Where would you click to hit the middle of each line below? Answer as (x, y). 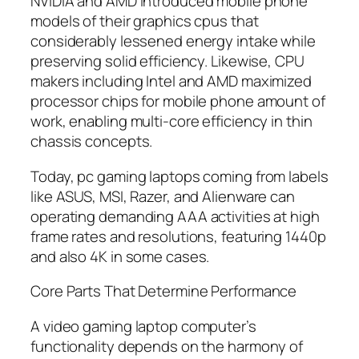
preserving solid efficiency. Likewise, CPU (167, 61)
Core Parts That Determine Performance (164, 291)
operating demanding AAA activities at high (175, 216)
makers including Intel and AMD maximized (171, 81)
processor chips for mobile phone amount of (178, 101)
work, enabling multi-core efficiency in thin (171, 121)
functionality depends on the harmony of (167, 346)
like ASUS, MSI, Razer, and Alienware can (163, 196)
